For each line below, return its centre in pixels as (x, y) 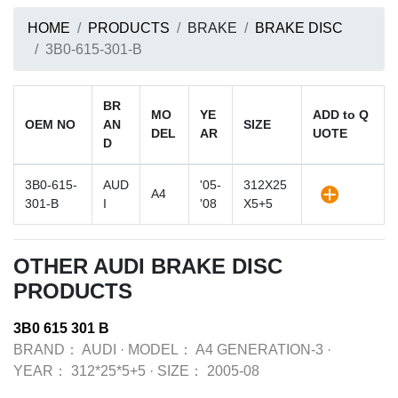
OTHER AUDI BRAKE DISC (148, 266)
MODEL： (160, 350)
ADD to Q (341, 115)
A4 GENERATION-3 (259, 350)
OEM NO (50, 124)
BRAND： (46, 350)
